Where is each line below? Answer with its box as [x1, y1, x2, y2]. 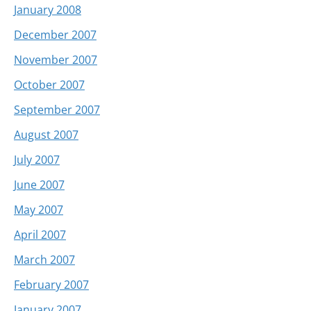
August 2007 [14, 126, 78, 142]
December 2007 [14, 26, 96, 42]
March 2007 [14, 251, 75, 267]
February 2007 [14, 276, 89, 292]
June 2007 [14, 176, 65, 192]
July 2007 [14, 151, 60, 167]
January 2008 [14, 1, 81, 17]
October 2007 [14, 76, 85, 92]
